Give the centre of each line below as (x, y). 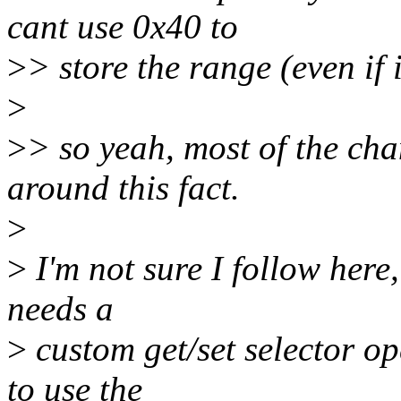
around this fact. (124, 188)
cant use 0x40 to (123, 27)
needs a (60, 309)
